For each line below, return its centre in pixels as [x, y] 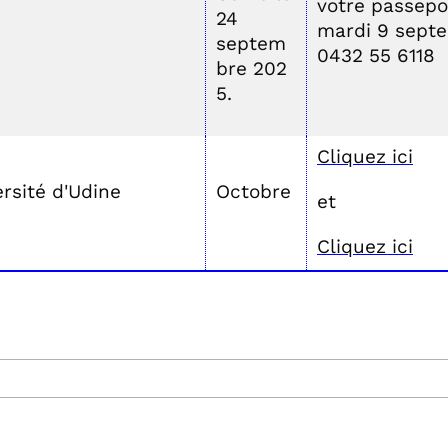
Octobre [253, 191]
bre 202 [251, 68]
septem [251, 43]
